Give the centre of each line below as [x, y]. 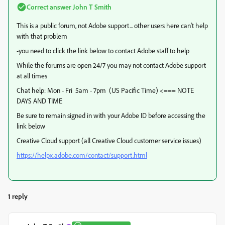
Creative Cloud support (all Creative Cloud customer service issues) [109, 140]
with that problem [42, 36]
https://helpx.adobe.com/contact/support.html [82, 155]
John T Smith [91, 7]
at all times [32, 76]
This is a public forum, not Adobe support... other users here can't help [112, 25]
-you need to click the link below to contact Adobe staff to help [103, 50]
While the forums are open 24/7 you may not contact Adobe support [111, 65]
